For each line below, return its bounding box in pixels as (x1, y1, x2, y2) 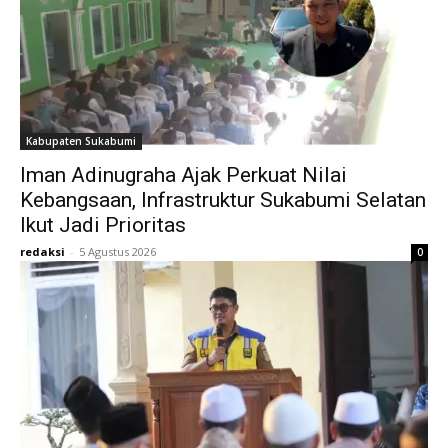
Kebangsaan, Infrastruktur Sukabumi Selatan (20, 188, 426, 212)
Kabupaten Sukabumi (26, 134, 136, 148)
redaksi (20, 244, 65, 259)
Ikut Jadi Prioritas (20, 213, 186, 237)
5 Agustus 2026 (79, 244, 156, 259)
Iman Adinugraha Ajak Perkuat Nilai (20, 163, 347, 187)
